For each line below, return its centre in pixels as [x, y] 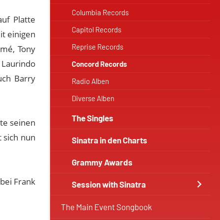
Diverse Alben [93, 98]
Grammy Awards [102, 162]
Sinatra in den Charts [110, 140]
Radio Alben [90, 81]
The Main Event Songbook [107, 207]
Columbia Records [100, 12]
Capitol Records [96, 29]
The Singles [93, 118]
